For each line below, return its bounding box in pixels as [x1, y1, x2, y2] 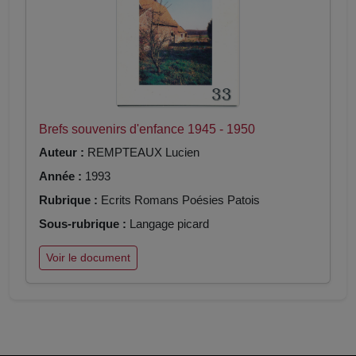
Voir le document [46, 251, 130, 264]
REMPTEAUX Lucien [84, 146, 199, 159]
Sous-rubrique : [39, 218, 126, 230]
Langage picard [126, 218, 209, 230]
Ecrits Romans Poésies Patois [98, 194, 260, 207]
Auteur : [39, 146, 84, 159]
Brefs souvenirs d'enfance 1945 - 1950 [39, 122, 255, 136]
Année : [39, 170, 82, 183]
